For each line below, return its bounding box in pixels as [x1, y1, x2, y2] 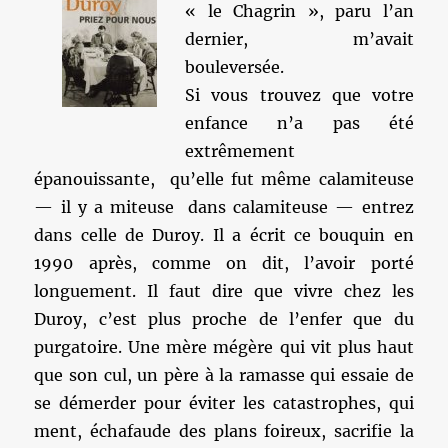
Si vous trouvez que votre [185, 85, 414, 105]
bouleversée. [185, 57, 285, 77]
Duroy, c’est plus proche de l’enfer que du [34, 309, 414, 329]
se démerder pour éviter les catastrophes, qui [34, 393, 414, 413]
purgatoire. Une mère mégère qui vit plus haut [34, 337, 414, 357]
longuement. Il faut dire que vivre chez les [34, 281, 414, 301]
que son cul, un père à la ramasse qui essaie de [34, 365, 414, 385]
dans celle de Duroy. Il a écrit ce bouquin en [34, 225, 414, 245]
